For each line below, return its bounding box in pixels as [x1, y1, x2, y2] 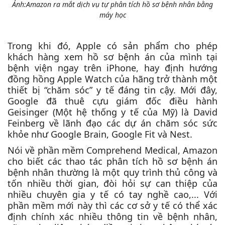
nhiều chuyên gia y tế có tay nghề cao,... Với [8, 188, 217, 200]
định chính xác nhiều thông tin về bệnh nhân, [8, 210, 217, 222]
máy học [99, 10, 126, 20]
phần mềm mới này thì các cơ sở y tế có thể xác [8, 199, 217, 211]
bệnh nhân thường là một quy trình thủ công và [8, 166, 217, 178]
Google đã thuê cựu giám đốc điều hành [8, 95, 217, 107]
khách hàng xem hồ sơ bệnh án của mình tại [8, 51, 217, 63]
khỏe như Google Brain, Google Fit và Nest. [8, 128, 192, 140]
